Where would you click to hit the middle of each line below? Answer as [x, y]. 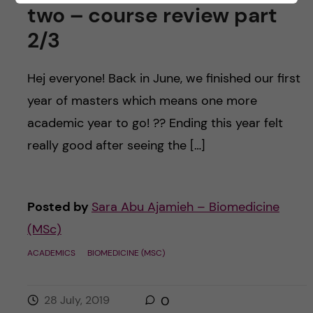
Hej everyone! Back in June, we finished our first [163, 78]
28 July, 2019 [77, 300]
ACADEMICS [51, 253]
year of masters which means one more [142, 100]
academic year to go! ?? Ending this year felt [155, 123]
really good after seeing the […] [116, 145]
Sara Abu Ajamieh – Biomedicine [185, 206]
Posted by [59, 206]
